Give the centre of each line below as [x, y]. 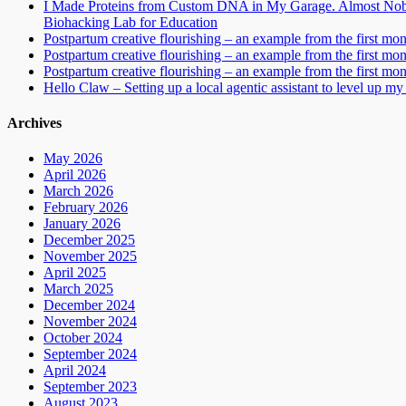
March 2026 [78, 191]
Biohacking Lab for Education [130, 22]
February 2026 [86, 208]
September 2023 [90, 387]
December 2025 [89, 240]
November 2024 [90, 322]
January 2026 [82, 224]
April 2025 [75, 273]
